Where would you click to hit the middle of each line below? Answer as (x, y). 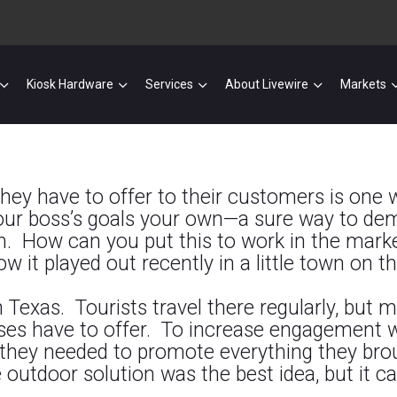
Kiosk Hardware (70, 84)
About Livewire (267, 84)
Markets (364, 84)
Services (170, 84)
